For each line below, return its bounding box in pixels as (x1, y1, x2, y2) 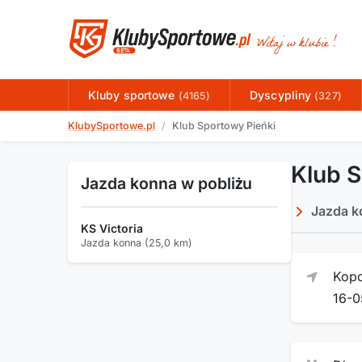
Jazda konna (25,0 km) (81, 236, 192, 249)
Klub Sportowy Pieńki (172, 120, 276, 133)
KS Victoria (81, 221, 143, 235)
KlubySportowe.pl (68, 120, 155, 133)
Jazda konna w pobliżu (81, 173, 252, 193)
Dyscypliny (250, 88, 315, 103)
